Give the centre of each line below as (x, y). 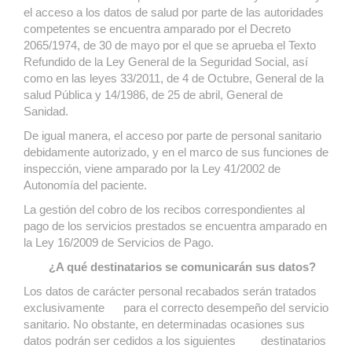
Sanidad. (46, 111)
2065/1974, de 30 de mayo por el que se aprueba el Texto (170, 45)
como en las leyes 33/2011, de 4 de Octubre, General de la (174, 78)
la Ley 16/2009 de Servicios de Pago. (119, 242)
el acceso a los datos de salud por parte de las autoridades (174, 12)
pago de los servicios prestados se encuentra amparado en (175, 226)
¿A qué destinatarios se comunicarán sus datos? (170, 267)
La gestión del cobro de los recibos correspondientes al (164, 209)
